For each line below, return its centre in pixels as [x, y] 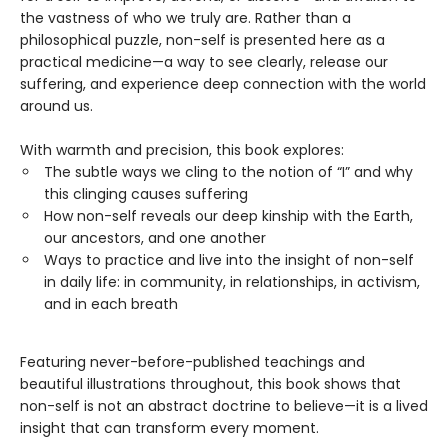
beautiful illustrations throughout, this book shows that [210, 384]
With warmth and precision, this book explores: [182, 150]
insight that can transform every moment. [169, 428]
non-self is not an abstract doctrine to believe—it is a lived [224, 406]
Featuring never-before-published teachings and [192, 362]
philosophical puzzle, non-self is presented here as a [202, 40]
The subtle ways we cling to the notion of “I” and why [228, 172]
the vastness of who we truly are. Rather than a [185, 18]
